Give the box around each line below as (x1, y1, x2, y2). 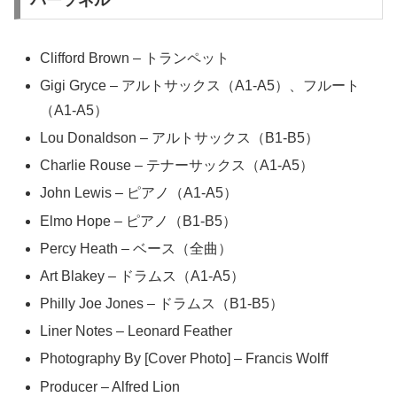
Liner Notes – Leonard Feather (40, 323, 233, 339)
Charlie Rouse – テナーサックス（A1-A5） (40, 158, 315, 174)
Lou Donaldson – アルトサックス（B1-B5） (40, 129, 320, 145)
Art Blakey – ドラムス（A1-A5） (40, 268, 245, 284)
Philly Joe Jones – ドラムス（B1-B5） (40, 296, 284, 312)
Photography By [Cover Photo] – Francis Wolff (40, 351, 329, 367)
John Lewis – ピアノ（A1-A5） (40, 185, 238, 201)
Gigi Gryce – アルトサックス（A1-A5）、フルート (40, 77, 361, 93)
